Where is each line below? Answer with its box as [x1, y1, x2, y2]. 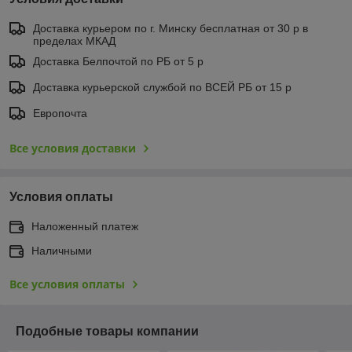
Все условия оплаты [9, 276, 125, 291]
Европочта [33, 106, 87, 119]
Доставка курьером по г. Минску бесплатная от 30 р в [33, 21, 308, 35]
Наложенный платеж [31, 219, 138, 233]
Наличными [31, 244, 92, 257]
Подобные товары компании [16, 324, 199, 338]
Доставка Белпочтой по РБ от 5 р [33, 54, 203, 68]
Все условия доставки [9, 140, 136, 156]
